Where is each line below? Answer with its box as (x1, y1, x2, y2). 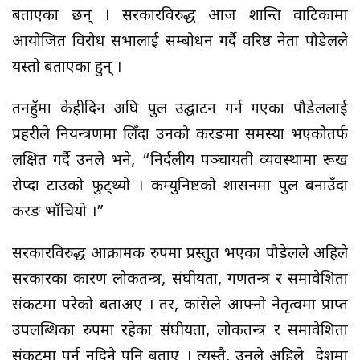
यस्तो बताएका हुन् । (12, 58, 125, 78)
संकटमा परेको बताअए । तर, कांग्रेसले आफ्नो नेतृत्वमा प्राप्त (12, 296, 348, 316)
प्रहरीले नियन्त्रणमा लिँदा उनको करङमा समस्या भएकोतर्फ (12, 125, 348, 145)
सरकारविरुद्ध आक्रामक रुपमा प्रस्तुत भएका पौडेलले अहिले (12, 244, 348, 264)
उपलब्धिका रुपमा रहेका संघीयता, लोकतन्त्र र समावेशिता (12, 321, 348, 342)
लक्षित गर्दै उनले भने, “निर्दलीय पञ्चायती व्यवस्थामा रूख (12, 151, 348, 171)
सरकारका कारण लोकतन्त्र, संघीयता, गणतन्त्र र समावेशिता (12, 270, 348, 290)
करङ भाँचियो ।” (12, 202, 104, 223)
